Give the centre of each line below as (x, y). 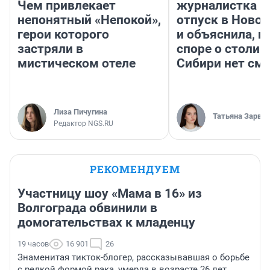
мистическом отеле (77, 63)
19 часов (33, 243)
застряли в (50, 49)
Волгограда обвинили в (87, 208)
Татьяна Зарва (239, 116)
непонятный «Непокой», (89, 20)
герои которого (63, 34)
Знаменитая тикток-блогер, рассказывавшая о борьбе (133, 257)
